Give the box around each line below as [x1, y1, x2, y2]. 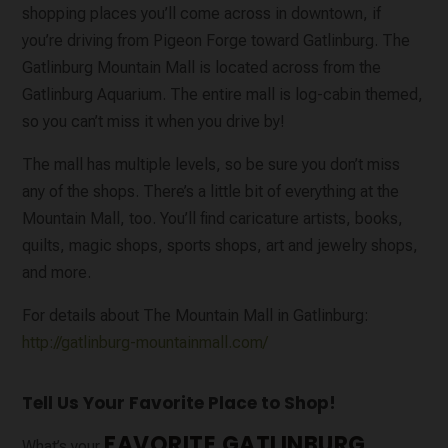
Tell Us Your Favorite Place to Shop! [22, 391, 337, 416]
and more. [22, 263, 92, 283]
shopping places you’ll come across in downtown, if [22, 4, 382, 24]
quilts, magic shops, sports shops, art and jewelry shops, [22, 236, 419, 256]
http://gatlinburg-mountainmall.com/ [22, 333, 269, 353]
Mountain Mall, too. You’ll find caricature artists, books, [22, 209, 404, 229]
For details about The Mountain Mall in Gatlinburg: [22, 306, 370, 326]
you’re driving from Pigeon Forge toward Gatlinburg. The [22, 31, 411, 51]
